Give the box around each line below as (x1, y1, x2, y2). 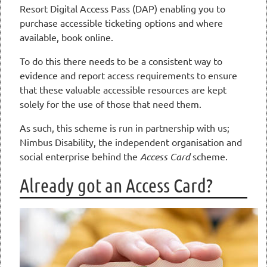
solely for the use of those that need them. (20, 98, 201, 110)
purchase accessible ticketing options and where (20, 17, 223, 29)
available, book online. (20, 31, 113, 44)
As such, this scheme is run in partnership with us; (20, 122, 229, 134)
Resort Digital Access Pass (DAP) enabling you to (20, 2, 225, 15)
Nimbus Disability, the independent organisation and (20, 136, 242, 148)
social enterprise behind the (20, 150, 140, 163)
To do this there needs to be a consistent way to (20, 55, 222, 67)
